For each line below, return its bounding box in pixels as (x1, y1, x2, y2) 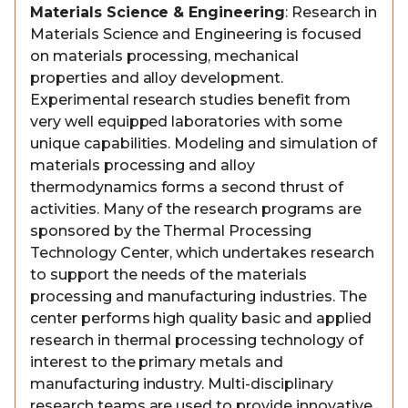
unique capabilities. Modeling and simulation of (30, 135, 377, 152)
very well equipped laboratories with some (30, 113, 342, 130)
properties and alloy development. (30, 69, 283, 87)
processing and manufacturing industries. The (30, 288, 367, 305)
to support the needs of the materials (30, 266, 307, 283)
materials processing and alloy (30, 157, 256, 174)
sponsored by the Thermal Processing (30, 222, 311, 240)
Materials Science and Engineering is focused (30, 25, 362, 43)
